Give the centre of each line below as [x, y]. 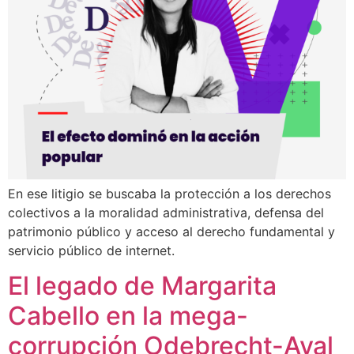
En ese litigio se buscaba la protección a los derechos [169, 194]
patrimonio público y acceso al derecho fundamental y [171, 232]
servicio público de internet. [91, 250]
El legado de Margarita [142, 286]
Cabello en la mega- [128, 316]
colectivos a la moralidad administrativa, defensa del [166, 213]
